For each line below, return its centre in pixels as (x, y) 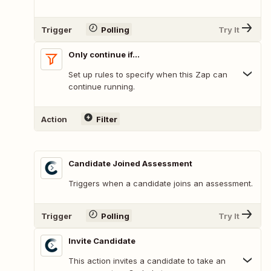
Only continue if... (104, 55)
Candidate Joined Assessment (130, 164)
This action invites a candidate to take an (147, 261)
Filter (106, 119)
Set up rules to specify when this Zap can (148, 75)
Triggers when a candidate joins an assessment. (161, 184)
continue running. (102, 87)
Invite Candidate (102, 241)
